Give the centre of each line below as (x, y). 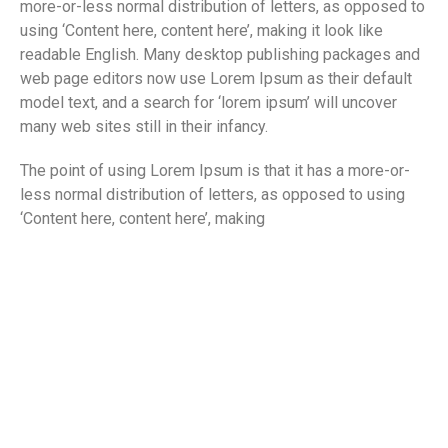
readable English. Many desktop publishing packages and (220, 55)
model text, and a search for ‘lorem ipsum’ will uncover (208, 103)
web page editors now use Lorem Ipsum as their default (216, 79)
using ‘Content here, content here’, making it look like (201, 31)
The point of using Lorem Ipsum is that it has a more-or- (215, 171)
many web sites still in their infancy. (144, 127)
